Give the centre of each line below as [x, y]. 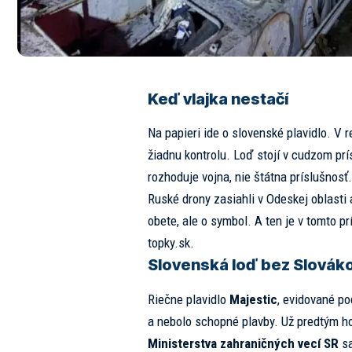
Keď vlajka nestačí [218, 99]
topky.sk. [170, 243]
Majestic [253, 299]
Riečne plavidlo [188, 299]
